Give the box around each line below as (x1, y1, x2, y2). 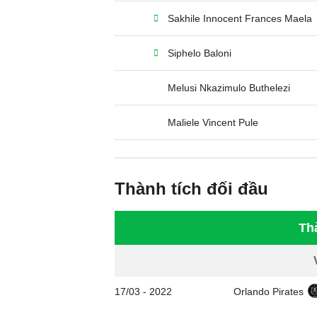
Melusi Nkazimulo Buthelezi (168, 82, 290, 93)
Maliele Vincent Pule (168, 117, 258, 128)
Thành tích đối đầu (115, 179, 268, 198)
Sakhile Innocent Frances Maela (168, 13, 312, 24)
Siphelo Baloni (168, 47, 231, 59)
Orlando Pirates (234, 286, 304, 297)
